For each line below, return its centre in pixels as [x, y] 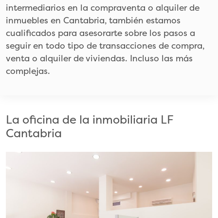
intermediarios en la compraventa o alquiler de [103, 8]
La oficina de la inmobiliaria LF [90, 119]
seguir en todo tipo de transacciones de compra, [105, 45]
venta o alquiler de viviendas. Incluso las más [99, 58]
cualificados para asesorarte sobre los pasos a [100, 33]
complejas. [28, 71]
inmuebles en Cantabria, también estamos [93, 20]
